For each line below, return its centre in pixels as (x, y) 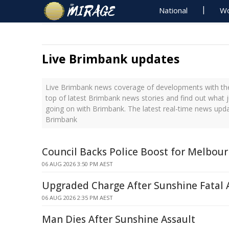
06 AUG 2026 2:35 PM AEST (77, 198)
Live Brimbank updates (111, 59)
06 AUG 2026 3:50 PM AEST (77, 164)
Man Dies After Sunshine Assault (119, 219)
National (174, 10)
